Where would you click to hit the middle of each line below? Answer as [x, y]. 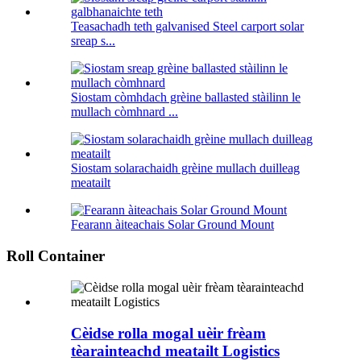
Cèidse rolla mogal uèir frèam [168, 333]
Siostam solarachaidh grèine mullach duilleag [185, 168]
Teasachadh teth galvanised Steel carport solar [187, 27]
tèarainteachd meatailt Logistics [175, 351]
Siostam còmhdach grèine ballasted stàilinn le [186, 98]
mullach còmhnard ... [124, 112]
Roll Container [56, 256]
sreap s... [93, 41]
